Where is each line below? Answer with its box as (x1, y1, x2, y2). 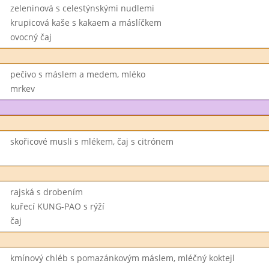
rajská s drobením (10, 186, 83, 198)
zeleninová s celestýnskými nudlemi (10, 2, 154, 14)
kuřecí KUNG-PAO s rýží (10, 201, 104, 212)
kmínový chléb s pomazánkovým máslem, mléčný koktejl (10, 252, 235, 264)
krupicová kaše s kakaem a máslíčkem (10, 17, 162, 28)
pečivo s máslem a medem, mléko (10, 68, 145, 80)
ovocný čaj (10, 31, 52, 43)
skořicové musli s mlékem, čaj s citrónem (10, 136, 174, 147)
